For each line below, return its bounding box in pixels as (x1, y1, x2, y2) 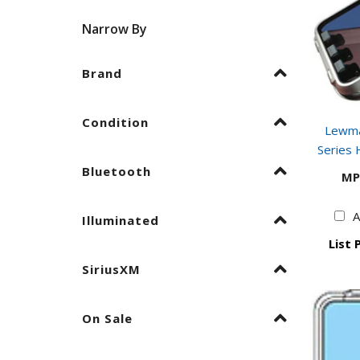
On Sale (82, 309, 133, 326)
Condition (82, 113, 149, 130)
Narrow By (82, 19, 147, 38)
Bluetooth (82, 162, 151, 179)
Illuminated (82, 211, 159, 228)
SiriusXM (82, 260, 141, 277)
